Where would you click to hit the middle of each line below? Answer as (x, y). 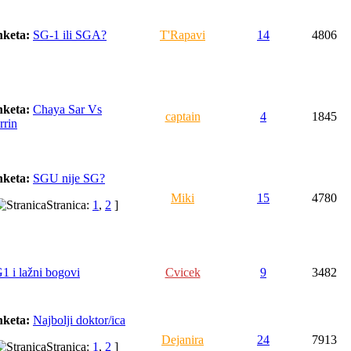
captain (183, 116)
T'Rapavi (183, 35)
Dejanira (183, 340)
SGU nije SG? (69, 178)
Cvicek (183, 272)
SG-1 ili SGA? (70, 35)
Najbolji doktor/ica (79, 320)
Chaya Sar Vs (67, 109)
